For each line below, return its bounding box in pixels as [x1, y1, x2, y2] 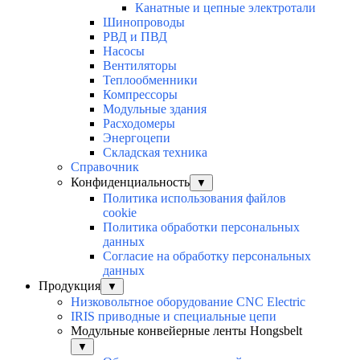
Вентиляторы [103, 59, 177, 73]
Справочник [71, 160, 139, 174]
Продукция [39, 279, 100, 293]
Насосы [103, 44, 145, 59]
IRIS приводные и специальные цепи [71, 309, 276, 324]
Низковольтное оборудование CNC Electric [71, 295, 305, 309]
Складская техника [103, 145, 207, 160]
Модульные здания [103, 102, 207, 117]
